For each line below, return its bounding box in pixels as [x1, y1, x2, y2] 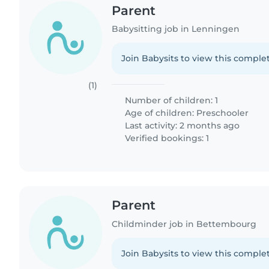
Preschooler [196, 107, 249, 119]
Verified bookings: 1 [122, 133, 210, 144]
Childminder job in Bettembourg [112, 219, 257, 230]
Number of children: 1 [122, 95, 219, 106]
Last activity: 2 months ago [122, 120, 240, 131]
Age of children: [122, 107, 197, 119]
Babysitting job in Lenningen [112, 23, 240, 35]
